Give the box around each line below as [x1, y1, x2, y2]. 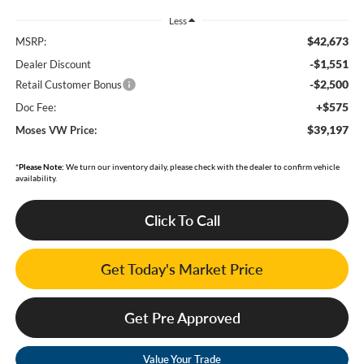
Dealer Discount [15, 58, 91, 71]
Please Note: [18, 162, 64, 172]
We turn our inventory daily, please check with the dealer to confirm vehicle [63, 162, 340, 172]
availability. [15, 173, 57, 184]
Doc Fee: [15, 101, 56, 115]
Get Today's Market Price [101, 260, 263, 279]
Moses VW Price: [15, 123, 97, 137]
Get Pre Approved [123, 309, 240, 327]
